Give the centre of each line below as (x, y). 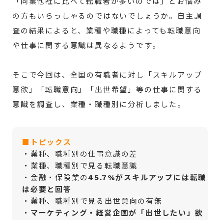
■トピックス (47, 142)
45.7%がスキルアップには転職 (147, 178)
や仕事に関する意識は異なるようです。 (86, 46)
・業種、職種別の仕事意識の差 (80, 154)
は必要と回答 (47, 190)
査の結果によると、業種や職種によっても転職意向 (107, 31)
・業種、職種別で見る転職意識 (80, 166)
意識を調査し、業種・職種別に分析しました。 (99, 105)
